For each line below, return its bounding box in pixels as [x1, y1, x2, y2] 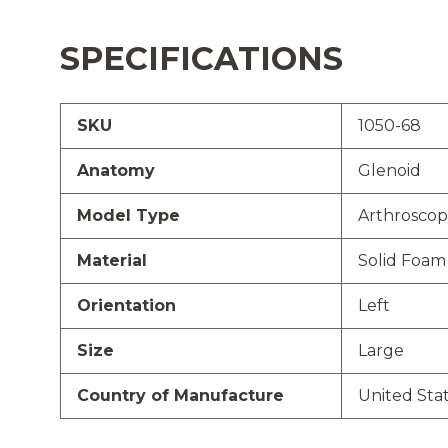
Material [77, 251, 147, 271]
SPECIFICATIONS [60, 39, 343, 79]
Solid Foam [358, 251, 446, 271]
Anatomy [77, 161, 155, 181]
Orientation [77, 296, 176, 316]
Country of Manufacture [77, 386, 284, 406]
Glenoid [358, 161, 421, 181]
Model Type [77, 206, 180, 226]
